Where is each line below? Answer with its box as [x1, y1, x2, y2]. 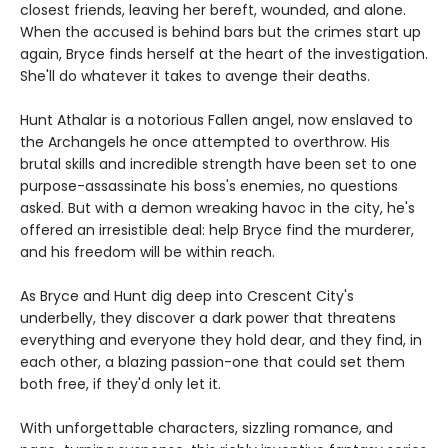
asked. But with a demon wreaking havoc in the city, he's [20, 198, 415, 219]
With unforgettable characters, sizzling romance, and [20, 418, 393, 439]
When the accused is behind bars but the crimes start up [20, 22, 421, 43]
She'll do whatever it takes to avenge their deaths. [20, 66, 370, 87]
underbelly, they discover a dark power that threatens [20, 308, 396, 329]
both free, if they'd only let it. [20, 374, 221, 395]
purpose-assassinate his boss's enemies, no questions [20, 176, 398, 197]
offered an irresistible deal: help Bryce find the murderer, [20, 220, 414, 241]
